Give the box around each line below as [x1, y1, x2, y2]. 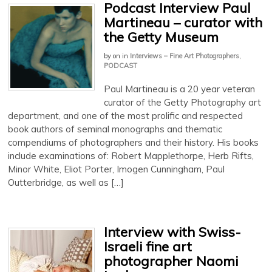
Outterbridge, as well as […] [8, 176, 124, 188]
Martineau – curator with [104, 13, 262, 31]
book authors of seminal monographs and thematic [8, 123, 222, 135]
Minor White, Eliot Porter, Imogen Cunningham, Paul [8, 163, 225, 175]
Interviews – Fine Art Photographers [130, 51, 239, 60]
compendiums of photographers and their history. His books [8, 136, 259, 148]
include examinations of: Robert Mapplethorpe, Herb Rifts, [8, 149, 254, 161]
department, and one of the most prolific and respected [8, 109, 243, 121]
